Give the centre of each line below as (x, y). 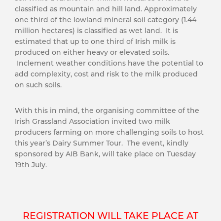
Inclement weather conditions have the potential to (109, 63)
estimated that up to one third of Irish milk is (95, 41)
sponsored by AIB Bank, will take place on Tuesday (105, 154)
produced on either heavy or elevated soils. (92, 52)
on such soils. (38, 85)
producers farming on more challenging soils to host (109, 132)
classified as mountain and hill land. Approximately (106, 9)
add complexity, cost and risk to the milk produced (106, 74)
